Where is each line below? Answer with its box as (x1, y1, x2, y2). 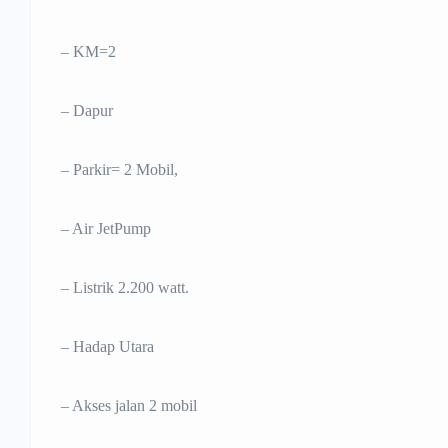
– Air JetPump (61, 220, 151, 238)
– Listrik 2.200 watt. (61, 279, 189, 297)
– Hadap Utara (61, 338, 154, 356)
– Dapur (61, 102, 113, 120)
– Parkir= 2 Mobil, (61, 161, 178, 179)
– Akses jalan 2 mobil (61, 397, 197, 415)
